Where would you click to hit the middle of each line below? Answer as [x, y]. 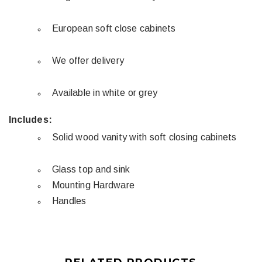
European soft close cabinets [115, 28]
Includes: [31, 120]
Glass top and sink [91, 169]
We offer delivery [88, 61]
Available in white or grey [105, 93]
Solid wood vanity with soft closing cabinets [144, 137]
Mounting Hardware [94, 185]
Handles [69, 201]
